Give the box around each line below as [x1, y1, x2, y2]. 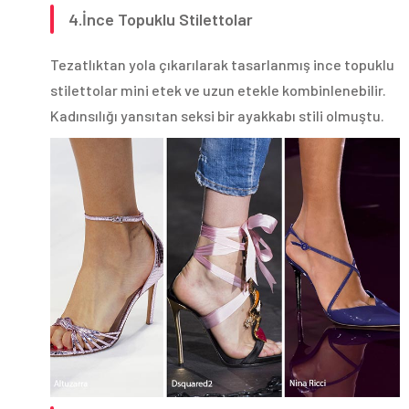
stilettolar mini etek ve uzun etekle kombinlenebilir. [50, 81, 386, 100]
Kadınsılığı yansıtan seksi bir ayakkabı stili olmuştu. [50, 107, 384, 125]
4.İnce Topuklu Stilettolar [68, 9, 253, 30]
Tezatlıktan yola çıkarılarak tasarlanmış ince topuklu [50, 56, 394, 74]
